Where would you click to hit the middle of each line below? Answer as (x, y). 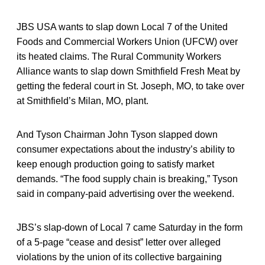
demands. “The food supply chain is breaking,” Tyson (127, 179)
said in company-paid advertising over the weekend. (125, 193)
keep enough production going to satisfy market (115, 164)
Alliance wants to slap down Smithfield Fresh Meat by (128, 71)
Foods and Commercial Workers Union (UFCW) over (127, 41)
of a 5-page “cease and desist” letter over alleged (119, 242)
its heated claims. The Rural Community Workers (119, 56)
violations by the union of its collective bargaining (119, 257)
